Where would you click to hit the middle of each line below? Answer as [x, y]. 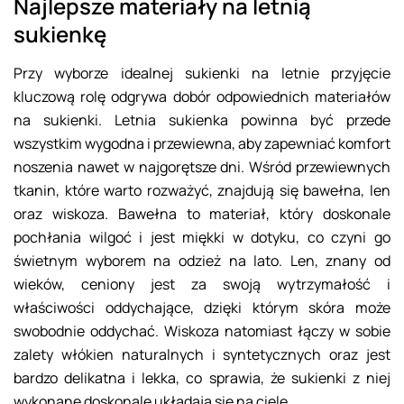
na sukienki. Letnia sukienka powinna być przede [202, 120]
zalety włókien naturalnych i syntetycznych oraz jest [202, 355]
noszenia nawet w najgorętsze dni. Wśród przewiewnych [202, 167]
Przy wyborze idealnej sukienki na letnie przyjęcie [202, 73]
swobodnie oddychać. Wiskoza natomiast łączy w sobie [202, 331]
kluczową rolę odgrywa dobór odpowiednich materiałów [202, 97]
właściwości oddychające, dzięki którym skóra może [202, 308]
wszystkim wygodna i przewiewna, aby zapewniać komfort [202, 144]
